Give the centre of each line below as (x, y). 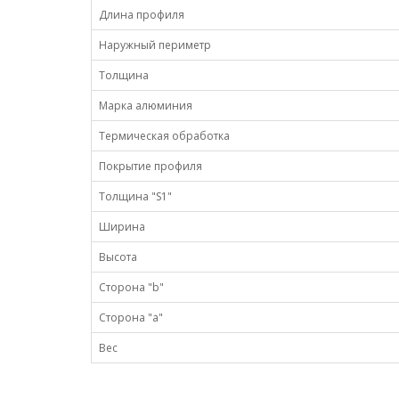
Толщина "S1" (135, 196)
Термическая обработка (164, 136)
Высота (118, 257)
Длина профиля (142, 15)
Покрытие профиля (151, 166)
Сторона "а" (131, 318)
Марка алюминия (146, 106)
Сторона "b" (131, 287)
